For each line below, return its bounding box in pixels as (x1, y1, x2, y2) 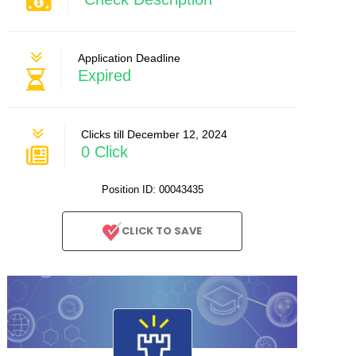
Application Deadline (78, 51, 181, 64)
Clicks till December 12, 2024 (81, 127, 228, 141)
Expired (78, 66, 132, 84)
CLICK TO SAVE (122, 223, 203, 238)
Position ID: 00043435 (101, 184, 203, 195)
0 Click (81, 142, 129, 161)
